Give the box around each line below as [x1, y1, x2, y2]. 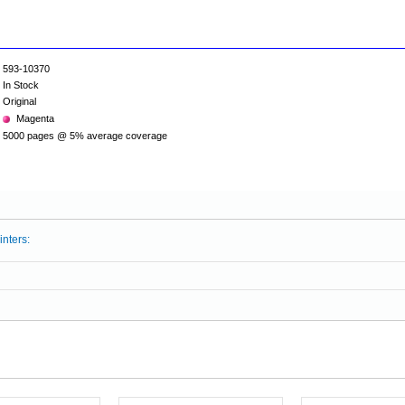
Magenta [16, 113, 54, 124]
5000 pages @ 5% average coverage [3, 130, 167, 141]
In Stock [3, 80, 39, 90]
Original [3, 96, 36, 107]
